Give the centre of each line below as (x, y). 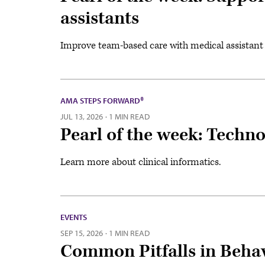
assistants (100, 18)
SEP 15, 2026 (83, 233)
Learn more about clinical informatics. (140, 162)
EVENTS (74, 217)
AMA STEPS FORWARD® (102, 100)
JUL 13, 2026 (82, 116)
